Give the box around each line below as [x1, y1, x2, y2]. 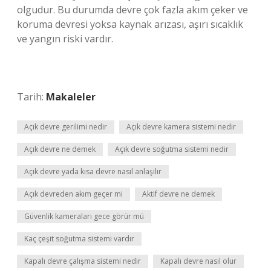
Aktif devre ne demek [142, 189, 215, 199]
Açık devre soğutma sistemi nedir [115, 144, 229, 154]
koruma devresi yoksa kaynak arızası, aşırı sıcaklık [17, 18, 243, 31]
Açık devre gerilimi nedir [24, 122, 107, 132]
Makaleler [46, 90, 96, 103]
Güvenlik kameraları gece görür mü [24, 211, 144, 221]
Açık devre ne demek [24, 144, 96, 154]
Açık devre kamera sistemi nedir [126, 122, 236, 132]
